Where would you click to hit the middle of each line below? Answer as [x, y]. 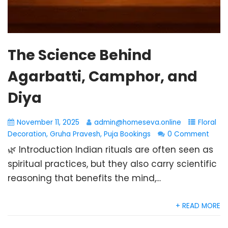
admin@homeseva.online [138, 122]
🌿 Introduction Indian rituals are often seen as [110, 150]
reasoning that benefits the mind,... [84, 178]
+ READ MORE [198, 206]
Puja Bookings [127, 134]
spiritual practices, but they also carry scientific [112, 164]
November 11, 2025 [48, 122]
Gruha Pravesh [75, 134]
